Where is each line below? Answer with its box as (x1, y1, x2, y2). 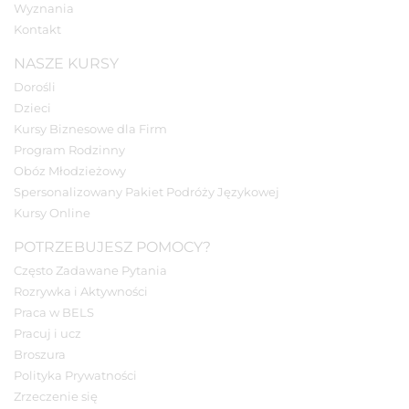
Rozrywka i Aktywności (14, 285, 148, 299)
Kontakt (14, 23, 61, 37)
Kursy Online (14, 206, 90, 220)
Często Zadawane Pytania (14, 264, 167, 278)
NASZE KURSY (14, 55, 119, 72)
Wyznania (14, 2, 74, 16)
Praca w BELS (14, 306, 94, 320)
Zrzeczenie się (14, 390, 98, 404)
